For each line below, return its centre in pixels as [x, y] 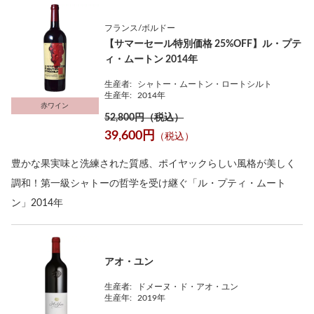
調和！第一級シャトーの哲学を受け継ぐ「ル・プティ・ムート [149, 184]
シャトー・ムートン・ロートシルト [205, 84]
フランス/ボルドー [140, 28]
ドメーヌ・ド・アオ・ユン [188, 287]
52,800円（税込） [144, 118]
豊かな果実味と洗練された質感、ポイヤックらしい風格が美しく [153, 164]
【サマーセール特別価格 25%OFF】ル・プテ [203, 44]
